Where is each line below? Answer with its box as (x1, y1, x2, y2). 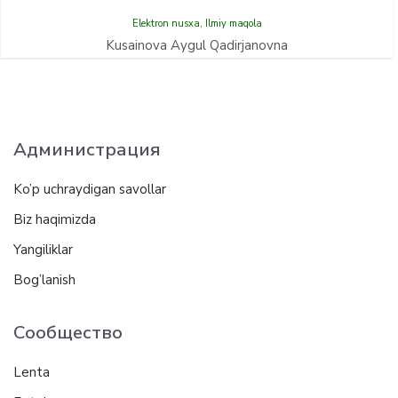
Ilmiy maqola (204, 17, 262, 30)
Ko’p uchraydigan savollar (13, 180, 166, 198)
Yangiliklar (13, 241, 73, 259)
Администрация (13, 137, 161, 162)
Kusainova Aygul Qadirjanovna (106, 36, 288, 54)
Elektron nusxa (131, 17, 200, 30)
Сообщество (13, 320, 123, 345)
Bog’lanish (13, 271, 76, 289)
